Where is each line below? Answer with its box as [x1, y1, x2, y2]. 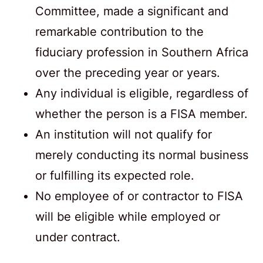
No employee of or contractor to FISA [35, 188, 243, 203]
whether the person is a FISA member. [35, 106, 248, 121]
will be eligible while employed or [35, 209, 220, 224]
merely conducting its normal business [35, 147, 248, 162]
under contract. [35, 230, 120, 244]
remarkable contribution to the [35, 24, 204, 39]
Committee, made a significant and [35, 4, 228, 18]
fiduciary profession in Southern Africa [35, 45, 248, 59]
